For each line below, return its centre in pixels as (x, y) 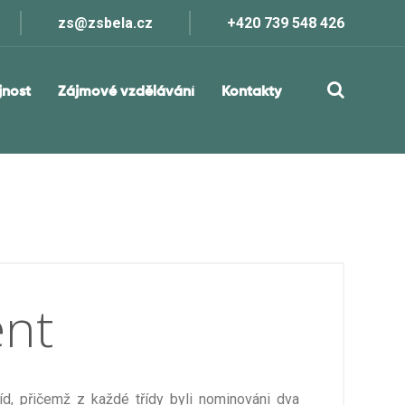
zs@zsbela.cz (105, 23)
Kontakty (252, 92)
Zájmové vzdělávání (127, 92)
